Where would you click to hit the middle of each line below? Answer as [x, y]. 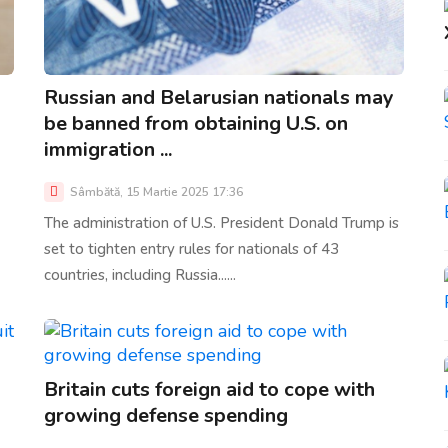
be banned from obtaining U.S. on [196, 124]
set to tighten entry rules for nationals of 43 [191, 249]
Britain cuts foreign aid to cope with [209, 390]
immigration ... [108, 150]
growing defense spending [166, 416]
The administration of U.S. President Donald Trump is [221, 223]
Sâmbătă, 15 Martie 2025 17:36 [155, 192]
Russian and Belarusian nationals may [219, 98]
